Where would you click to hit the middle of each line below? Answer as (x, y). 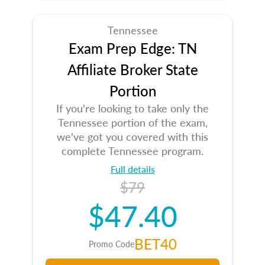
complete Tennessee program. (132, 151)
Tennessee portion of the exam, (132, 122)
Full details (132, 169)
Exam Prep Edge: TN (132, 48)
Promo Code (111, 244)
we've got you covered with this (132, 136)
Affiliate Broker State (132, 69)
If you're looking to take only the (132, 108)
